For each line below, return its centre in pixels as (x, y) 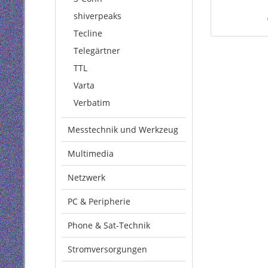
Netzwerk (86, 177)
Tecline (88, 33)
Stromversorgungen (107, 249)
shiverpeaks (98, 16)
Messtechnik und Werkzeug (123, 130)
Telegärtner (97, 51)
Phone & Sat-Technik (109, 225)
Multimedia (91, 153)
